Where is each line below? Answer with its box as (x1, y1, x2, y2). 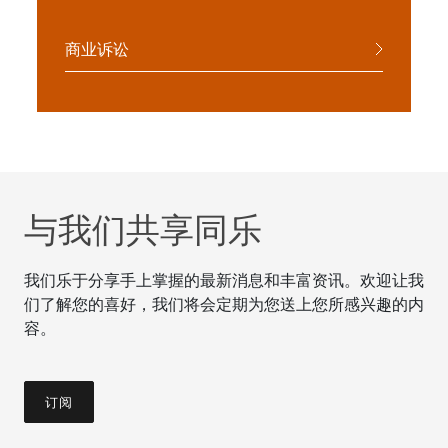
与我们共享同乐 (24, 209, 263, 251)
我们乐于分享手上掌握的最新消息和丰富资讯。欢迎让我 (24, 271, 424, 290)
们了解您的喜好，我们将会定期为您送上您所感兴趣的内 (24, 295, 424, 314)
